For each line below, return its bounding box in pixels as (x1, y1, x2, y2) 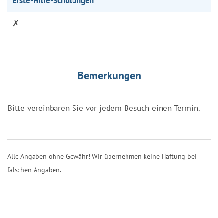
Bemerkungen (77, 68, 141, 82)
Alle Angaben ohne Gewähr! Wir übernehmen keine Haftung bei (7, 151, 197, 161)
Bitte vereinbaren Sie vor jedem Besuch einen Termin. (7, 102, 200, 113)
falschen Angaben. (7, 165, 61, 174)
